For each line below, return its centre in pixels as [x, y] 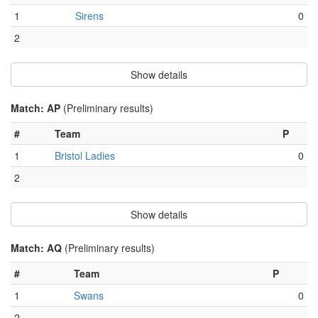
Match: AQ [38, 248]
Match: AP [37, 108]
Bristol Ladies [85, 156]
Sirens [89, 16]
